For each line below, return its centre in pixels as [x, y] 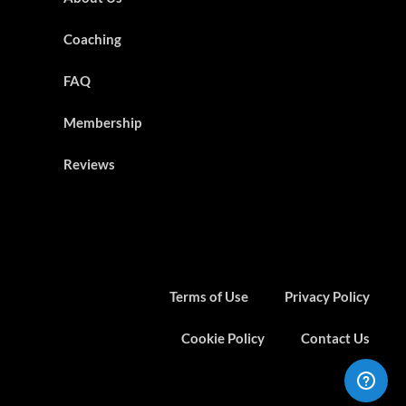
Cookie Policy [223, 338]
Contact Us [335, 338]
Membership [102, 123]
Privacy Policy [327, 297]
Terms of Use [209, 297]
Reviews [89, 164]
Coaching [92, 39]
